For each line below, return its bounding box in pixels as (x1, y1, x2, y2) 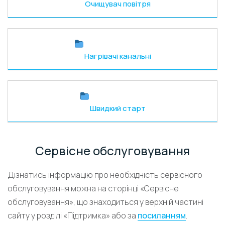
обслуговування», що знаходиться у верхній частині (8, 196, 203, 207)
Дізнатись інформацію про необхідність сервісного (8, 169, 202, 180)
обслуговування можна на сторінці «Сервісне (8, 183, 179, 194)
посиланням (138, 210, 186, 221)
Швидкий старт (89, 103, 146, 114)
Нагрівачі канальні (84, 51, 151, 61)
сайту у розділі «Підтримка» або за (8, 210, 138, 221)
